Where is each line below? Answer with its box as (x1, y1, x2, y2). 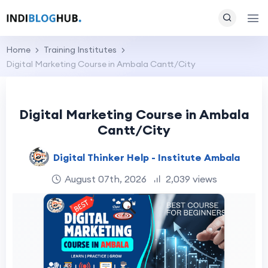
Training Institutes (44, 44, 117, 55)
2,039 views (165, 173, 217, 185)
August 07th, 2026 (64, 173, 147, 185)
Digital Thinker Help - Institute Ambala (53, 151, 240, 163)
